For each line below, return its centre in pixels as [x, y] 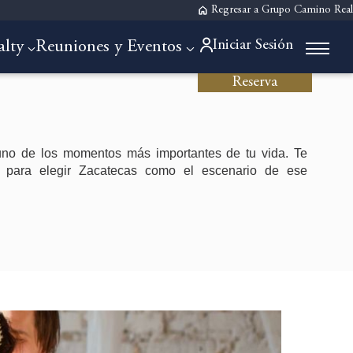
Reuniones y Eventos [109, 47]
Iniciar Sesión [253, 45]
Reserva [255, 82]
